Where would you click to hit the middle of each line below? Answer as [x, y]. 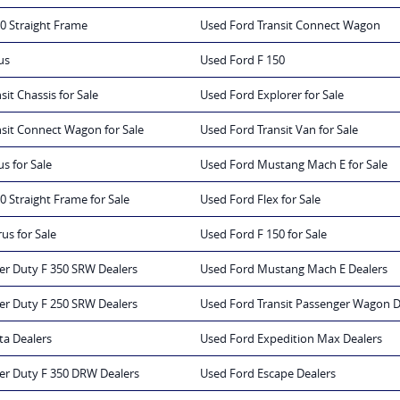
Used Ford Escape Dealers [268, 374]
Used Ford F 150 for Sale [263, 234]
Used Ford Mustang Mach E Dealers [294, 269]
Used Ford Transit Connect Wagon [290, 25]
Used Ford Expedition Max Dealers [291, 339]
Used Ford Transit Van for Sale [279, 130]
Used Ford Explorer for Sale [272, 95]
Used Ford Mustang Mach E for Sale [294, 165]
